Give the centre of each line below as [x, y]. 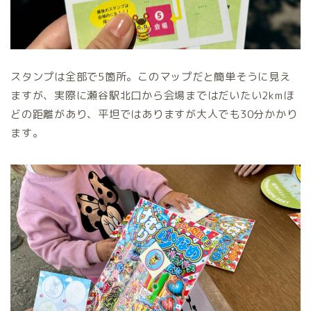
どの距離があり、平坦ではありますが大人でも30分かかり [154, 115]
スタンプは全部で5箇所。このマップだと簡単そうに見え [151, 77]
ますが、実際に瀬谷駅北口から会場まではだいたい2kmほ [152, 96]
